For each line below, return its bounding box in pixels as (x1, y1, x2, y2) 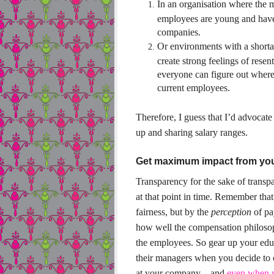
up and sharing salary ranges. (136, 127, 248, 138)
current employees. (157, 83, 230, 92)
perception (211, 207, 251, 217)
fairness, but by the (136, 207, 211, 217)
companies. (157, 27, 201, 36)
